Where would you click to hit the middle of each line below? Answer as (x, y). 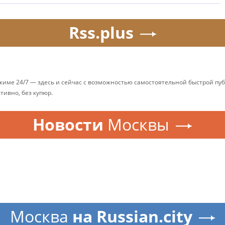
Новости (68, 124)
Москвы (138, 124)
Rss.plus (101, 32)
